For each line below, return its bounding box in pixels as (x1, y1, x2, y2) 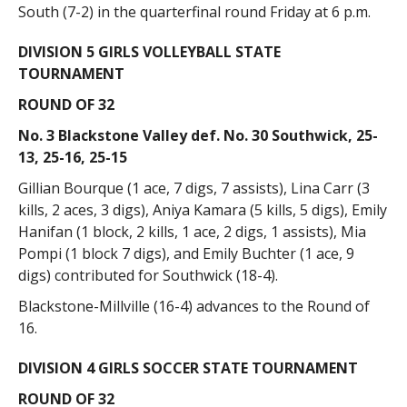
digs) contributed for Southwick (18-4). (17, 264, 278, 285)
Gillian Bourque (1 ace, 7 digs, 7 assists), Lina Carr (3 (17, 177, 370, 198)
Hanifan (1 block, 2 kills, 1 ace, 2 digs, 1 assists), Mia (17, 221, 366, 242)
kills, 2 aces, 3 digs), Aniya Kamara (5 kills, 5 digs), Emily (17, 199, 387, 220)
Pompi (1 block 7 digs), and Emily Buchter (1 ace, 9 (17, 243, 354, 263)
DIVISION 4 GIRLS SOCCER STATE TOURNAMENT (17, 357, 358, 378)
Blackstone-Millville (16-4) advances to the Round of (17, 295, 370, 316)
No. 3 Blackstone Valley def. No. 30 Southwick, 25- (17, 124, 378, 145)
